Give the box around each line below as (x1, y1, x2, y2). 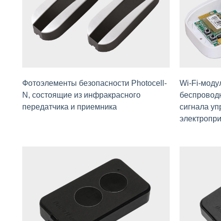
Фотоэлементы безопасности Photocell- (22, 78, 167, 87)
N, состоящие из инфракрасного (22, 90, 141, 99)
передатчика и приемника (22, 102, 117, 111)
